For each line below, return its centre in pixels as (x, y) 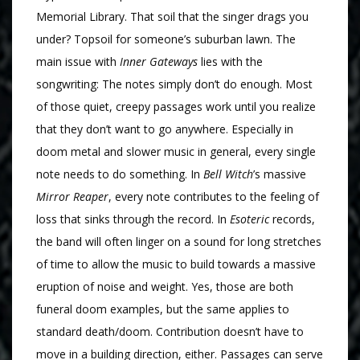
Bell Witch (228, 174)
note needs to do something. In (120, 174)
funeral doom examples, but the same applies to (163, 309)
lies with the (230, 62)
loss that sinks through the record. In (133, 219)
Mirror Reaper (72, 197)
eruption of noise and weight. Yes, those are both (165, 287)
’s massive (280, 174)
